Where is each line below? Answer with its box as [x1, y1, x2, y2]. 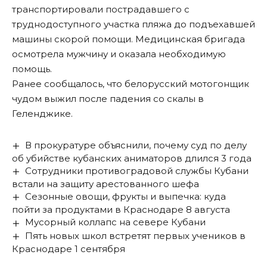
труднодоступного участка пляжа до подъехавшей [12, 18, 255, 30]
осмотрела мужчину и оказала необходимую [12, 48, 226, 60]
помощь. [12, 63, 52, 75]
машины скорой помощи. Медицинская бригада [12, 33, 245, 45]
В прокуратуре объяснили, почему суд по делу [25, 139, 247, 151]
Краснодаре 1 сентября [12, 243, 125, 254]
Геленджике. [12, 108, 73, 120]
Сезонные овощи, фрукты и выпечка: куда [25, 191, 226, 203]
